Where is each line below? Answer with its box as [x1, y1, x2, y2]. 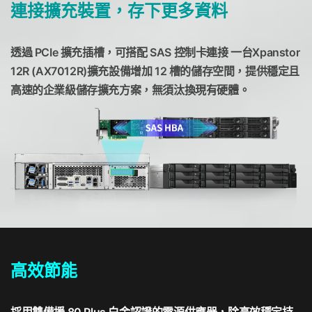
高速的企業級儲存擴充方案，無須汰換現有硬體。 [10, 83, 250, 97]
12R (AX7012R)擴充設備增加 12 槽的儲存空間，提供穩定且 [10, 64, 299, 79]
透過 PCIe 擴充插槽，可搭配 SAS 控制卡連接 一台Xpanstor [10, 45, 300, 60]
